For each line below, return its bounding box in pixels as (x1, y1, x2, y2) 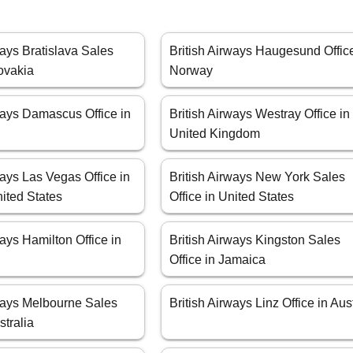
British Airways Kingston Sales (169, 233, 341, 247)
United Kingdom (169, 127, 261, 141)
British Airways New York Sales (169, 170, 346, 184)
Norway (169, 64, 214, 78)
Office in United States (169, 190, 295, 204)
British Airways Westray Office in (169, 107, 351, 121)
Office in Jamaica (169, 253, 266, 267)
